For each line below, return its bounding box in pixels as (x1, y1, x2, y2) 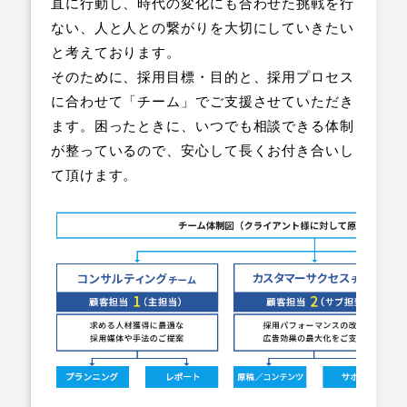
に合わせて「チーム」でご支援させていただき (50, 94, 354, 109)
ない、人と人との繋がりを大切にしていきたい (50, 20, 354, 35)
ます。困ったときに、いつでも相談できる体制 (50, 118, 354, 134)
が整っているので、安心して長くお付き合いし (50, 143, 354, 158)
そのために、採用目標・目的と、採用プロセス (50, 69, 354, 84)
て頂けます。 (50, 167, 138, 183)
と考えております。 (50, 45, 182, 60)
